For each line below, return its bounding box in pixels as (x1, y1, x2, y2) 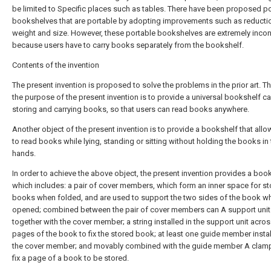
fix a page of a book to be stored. (12, 253, 129, 263)
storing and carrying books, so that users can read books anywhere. (12, 105, 249, 114)
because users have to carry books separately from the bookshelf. (12, 41, 244, 50)
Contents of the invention (12, 60, 99, 70)
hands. (12, 149, 36, 158)
